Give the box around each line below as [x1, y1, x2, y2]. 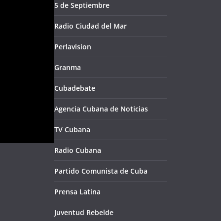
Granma [54, 63, 81, 73]
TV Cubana [54, 125, 90, 135]
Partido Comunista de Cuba [54, 166, 147, 176]
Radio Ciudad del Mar [54, 21, 127, 31]
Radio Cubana [54, 146, 101, 155]
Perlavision [54, 42, 91, 52]
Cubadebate [54, 83, 95, 93]
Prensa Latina [54, 187, 101, 197]
